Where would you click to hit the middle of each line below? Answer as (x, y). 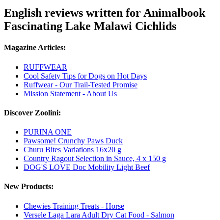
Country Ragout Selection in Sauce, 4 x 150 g (95, 159)
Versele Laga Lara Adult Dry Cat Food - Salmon (99, 215)
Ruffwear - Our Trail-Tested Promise (81, 84)
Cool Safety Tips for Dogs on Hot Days (85, 76)
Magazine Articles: (35, 48)
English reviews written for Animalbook (105, 13)
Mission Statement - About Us (70, 93)
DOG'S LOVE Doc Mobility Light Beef (87, 167)
